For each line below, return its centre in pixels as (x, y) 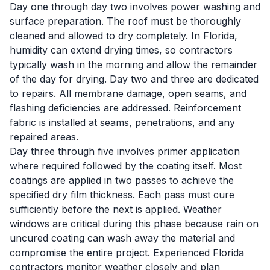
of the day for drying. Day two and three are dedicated (134, 79)
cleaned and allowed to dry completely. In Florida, (124, 36)
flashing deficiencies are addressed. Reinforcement (125, 108)
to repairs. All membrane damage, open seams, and (128, 93)
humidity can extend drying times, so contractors (121, 50)
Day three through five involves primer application (125, 151)
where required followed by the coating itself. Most (126, 166)
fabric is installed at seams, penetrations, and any (122, 122)
